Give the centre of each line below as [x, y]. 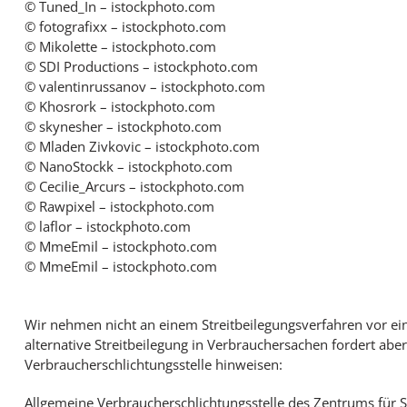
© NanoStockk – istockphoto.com [128, 166]
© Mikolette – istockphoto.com [120, 46]
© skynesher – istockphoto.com [123, 126]
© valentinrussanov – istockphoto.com [144, 86]
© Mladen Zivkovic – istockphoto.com [142, 146]
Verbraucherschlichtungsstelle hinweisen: [153, 364]
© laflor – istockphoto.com [107, 226]
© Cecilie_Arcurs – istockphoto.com [134, 186]
